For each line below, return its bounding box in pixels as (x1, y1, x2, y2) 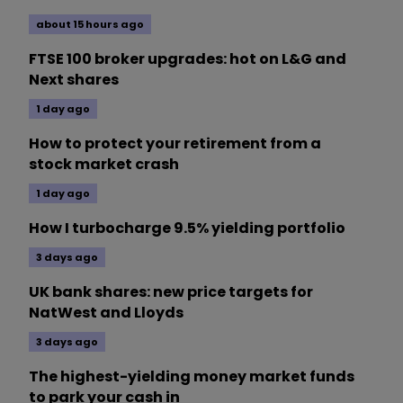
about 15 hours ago (36, 17, 144, 32)
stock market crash (29, 154, 179, 175)
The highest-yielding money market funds (29, 366, 354, 388)
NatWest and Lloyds (29, 302, 184, 324)
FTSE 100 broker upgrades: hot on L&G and (29, 49, 346, 70)
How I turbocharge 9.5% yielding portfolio (29, 218, 345, 239)
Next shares (29, 69, 119, 91)
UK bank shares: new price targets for (29, 282, 313, 303)
